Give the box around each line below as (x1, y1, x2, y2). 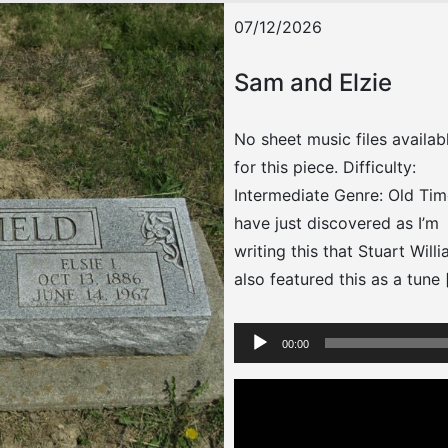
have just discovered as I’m (234, 213, 439, 233)
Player (233, 352, 280, 372)
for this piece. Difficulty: (234, 157, 416, 177)
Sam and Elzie (234, 68, 392, 97)
